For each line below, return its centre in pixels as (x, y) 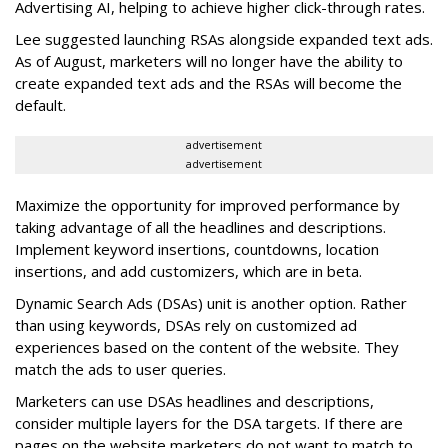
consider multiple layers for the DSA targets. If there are (209, 423)
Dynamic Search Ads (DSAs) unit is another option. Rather (211, 303)
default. (40, 105)
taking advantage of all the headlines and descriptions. (200, 227)
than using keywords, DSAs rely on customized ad (186, 325)
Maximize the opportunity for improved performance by (207, 205)
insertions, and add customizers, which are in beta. (188, 271)
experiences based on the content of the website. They (207, 347)
